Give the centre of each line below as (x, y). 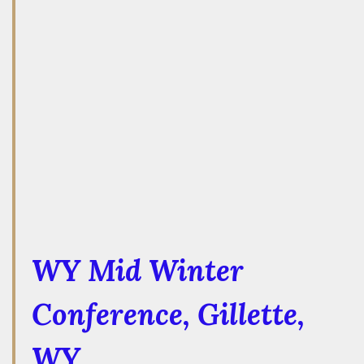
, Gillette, (244, 314)
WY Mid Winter (138, 270)
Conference (107, 314)
